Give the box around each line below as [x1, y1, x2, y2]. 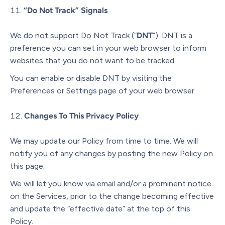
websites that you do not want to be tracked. [10, 55, 176, 65]
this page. [10, 161, 45, 171]
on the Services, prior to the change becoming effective [10, 191, 214, 201]
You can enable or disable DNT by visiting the [10, 73, 172, 83]
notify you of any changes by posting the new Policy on [10, 148, 213, 158]
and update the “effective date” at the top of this [10, 203, 190, 213]
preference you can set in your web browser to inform [10, 43, 206, 53]
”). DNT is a [153, 30, 192, 40]
